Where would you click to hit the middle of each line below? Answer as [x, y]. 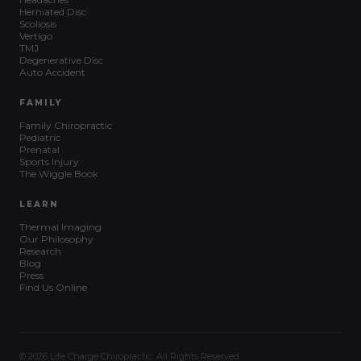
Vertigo [36, 36]
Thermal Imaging [60, 227]
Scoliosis [38, 24]
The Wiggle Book [59, 174]
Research [40, 251]
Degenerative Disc [61, 60]
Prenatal [39, 150]
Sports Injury [49, 162]
